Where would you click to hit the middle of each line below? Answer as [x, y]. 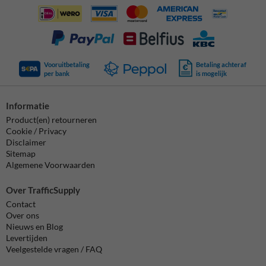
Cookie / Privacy [36, 131]
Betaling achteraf [221, 64]
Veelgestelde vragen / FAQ [54, 249]
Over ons [23, 215]
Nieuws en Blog [34, 226]
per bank [57, 73]
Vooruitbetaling [67, 64]
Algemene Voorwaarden [50, 165]
